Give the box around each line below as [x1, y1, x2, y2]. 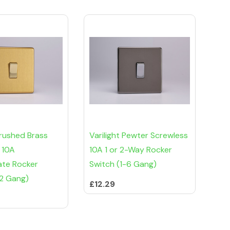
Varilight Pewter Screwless [89, 130, 188, 141]
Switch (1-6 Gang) [89, 159, 157, 170]
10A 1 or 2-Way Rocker [89, 144, 172, 156]
